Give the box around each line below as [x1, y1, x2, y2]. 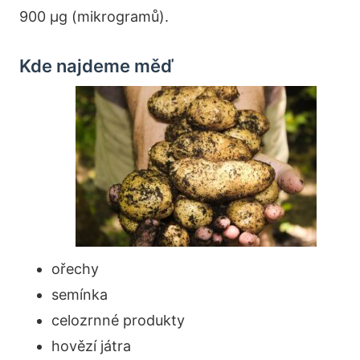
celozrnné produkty [51, 311, 185, 329]
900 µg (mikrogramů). [19, 7, 169, 25]
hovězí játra [51, 337, 131, 354]
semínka [51, 285, 108, 303]
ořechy [51, 260, 99, 277]
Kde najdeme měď [19, 55, 174, 76]
